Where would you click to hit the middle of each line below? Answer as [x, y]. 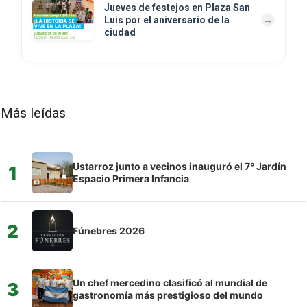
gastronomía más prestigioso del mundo [168, 295]
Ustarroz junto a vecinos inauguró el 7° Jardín [180, 167]
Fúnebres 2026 [109, 231]
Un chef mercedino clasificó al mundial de [170, 283]
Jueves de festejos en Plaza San [177, 8]
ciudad [120, 33]
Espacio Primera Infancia [131, 179]
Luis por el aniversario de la [167, 20]
